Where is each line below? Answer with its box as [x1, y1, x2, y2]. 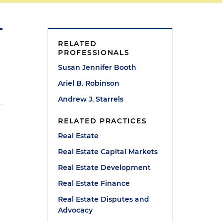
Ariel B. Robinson [58, 79, 120, 88]
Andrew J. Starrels [58, 95, 124, 104]
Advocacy [58, 206, 93, 215]
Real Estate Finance [58, 179, 130, 188]
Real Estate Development [58, 163, 151, 172]
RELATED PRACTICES [58, 116, 147, 125]
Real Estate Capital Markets [58, 147, 158, 156]
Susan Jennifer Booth [58, 63, 137, 72]
